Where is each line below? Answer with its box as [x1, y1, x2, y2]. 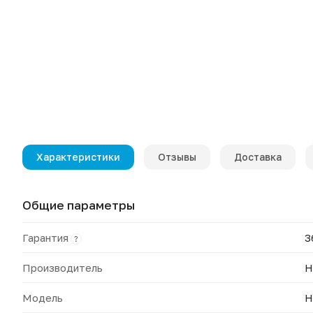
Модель [22, 291, 63, 304]
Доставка [234, 151, 282, 163]
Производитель [22, 261, 103, 274]
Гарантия [22, 231, 68, 244]
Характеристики [36, 151, 120, 163]
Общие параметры [22, 198, 135, 212]
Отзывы [158, 151, 196, 163]
